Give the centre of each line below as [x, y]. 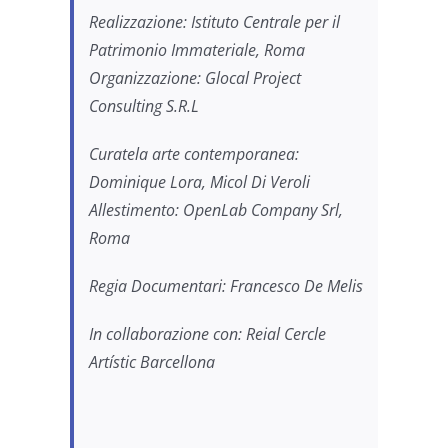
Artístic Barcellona [152, 361]
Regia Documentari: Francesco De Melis [226, 285]
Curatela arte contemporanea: [194, 153]
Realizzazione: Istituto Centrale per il [214, 21]
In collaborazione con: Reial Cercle [207, 333]
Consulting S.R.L [144, 105]
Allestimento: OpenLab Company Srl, [216, 209]
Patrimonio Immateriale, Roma [197, 49]
